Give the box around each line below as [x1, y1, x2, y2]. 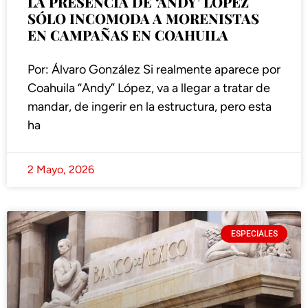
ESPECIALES [230, 229, 278, 239]
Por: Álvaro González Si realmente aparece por [27, 62, 280, 78]
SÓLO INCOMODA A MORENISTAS [27, 9, 259, 28]
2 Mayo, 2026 [27, 163, 94, 177]
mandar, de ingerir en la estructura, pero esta [27, 99, 272, 115]
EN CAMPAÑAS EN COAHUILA [27, 25, 228, 45]
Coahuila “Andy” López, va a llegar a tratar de [27, 80, 270, 96]
